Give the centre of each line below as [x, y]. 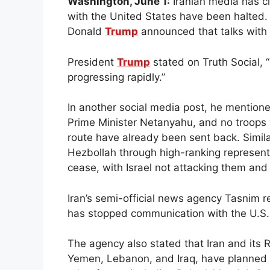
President [92, 62]
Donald [86, 32]
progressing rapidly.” [116, 77]
